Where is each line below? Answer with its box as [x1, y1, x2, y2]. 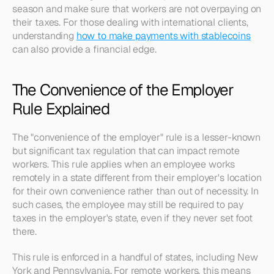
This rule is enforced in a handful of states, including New [12, 251, 258, 264]
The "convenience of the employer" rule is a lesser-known [12, 131, 261, 144]
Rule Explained [12, 98, 109, 119]
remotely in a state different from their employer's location [12, 171, 262, 184]
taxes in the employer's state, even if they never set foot [12, 212, 253, 224]
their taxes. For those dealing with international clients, [12, 16, 248, 29]
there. [12, 225, 37, 238]
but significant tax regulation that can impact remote [12, 144, 240, 157]
